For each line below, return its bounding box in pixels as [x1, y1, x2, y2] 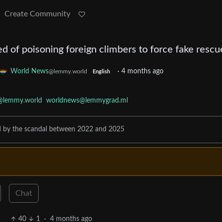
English [92, 69, 110, 75]
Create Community [4, 10, 70, 18]
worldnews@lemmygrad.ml [46, 97, 128, 105]
